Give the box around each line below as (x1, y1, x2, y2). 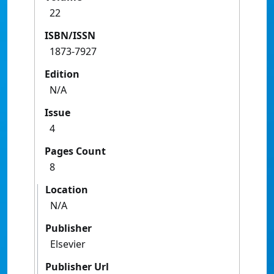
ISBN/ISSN (45, 29, 95, 43)
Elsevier (50, 237, 86, 251)
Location (45, 183, 88, 197)
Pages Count (45, 144, 106, 158)
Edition (45, 67, 80, 81)
